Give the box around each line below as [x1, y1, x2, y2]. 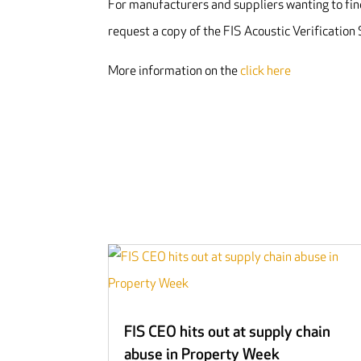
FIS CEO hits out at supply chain [124, 322, 331, 342]
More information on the [108, 64, 241, 80]
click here [240, 64, 292, 80]
